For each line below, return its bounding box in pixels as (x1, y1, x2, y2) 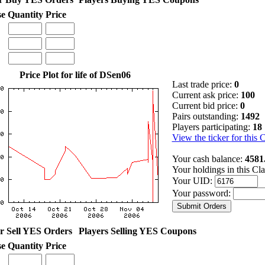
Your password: (172, 188, 233, 198)
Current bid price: (172, 100, 240, 111)
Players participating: (172, 121, 253, 132)
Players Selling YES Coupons (78, 225, 196, 236)
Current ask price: (172, 89, 241, 100)
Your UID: (172, 175, 215, 186)
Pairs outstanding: (172, 111, 241, 121)
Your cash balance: (172, 153, 245, 164)
